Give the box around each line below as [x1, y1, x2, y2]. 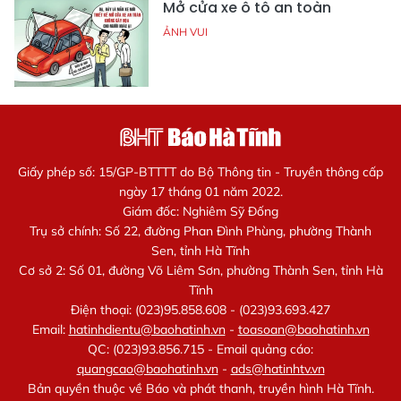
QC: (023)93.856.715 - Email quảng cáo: [88, 341, 313, 358]
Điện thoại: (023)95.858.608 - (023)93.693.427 [71, 302, 330, 319]
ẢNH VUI [163, 25, 208, 39]
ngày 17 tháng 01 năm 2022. [118, 183, 283, 200]
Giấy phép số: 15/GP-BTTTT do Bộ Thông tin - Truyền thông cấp [18, 164, 383, 181]
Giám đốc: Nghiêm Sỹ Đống [123, 203, 278, 220]
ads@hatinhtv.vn [230, 361, 325, 378]
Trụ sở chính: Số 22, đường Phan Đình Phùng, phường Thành [30, 223, 371, 240]
